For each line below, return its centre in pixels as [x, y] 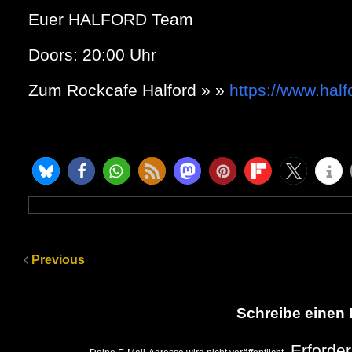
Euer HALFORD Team [111, 20]
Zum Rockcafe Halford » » [129, 90]
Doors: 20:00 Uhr [93, 55]
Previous [59, 260]
